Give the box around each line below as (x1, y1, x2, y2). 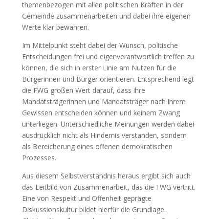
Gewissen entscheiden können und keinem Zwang (22, 108, 180, 117)
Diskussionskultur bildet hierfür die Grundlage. (22, 205, 166, 214)
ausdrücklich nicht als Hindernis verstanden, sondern (22, 131, 187, 140)
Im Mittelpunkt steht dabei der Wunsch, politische (22, 41, 178, 50)
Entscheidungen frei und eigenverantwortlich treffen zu (22, 52, 194, 61)
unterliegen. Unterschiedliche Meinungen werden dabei (22, 119, 194, 129)
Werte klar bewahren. (22, 22, 89, 32)
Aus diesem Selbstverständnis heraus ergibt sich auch (22, 171, 191, 180)
